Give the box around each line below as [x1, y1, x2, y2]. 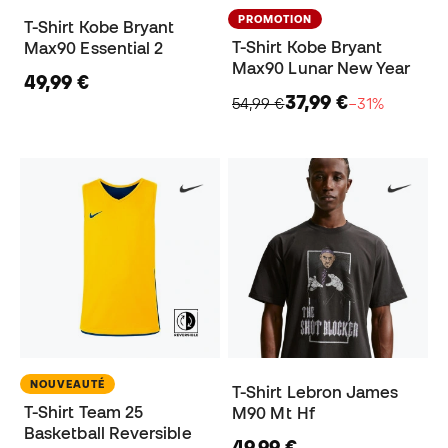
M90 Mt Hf [232, 404, 315, 423]
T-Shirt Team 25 [24, 403, 144, 422]
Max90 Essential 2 [24, 39, 164, 58]
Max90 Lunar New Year [232, 59, 411, 78]
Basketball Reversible [24, 424, 192, 443]
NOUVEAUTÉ [30, 378, 105, 391]
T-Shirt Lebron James [232, 383, 399, 402]
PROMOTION [238, 13, 312, 26]
